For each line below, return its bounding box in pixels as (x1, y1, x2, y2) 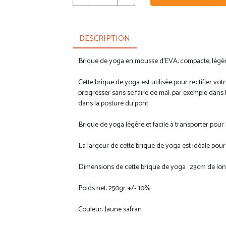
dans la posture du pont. (78, 97, 150, 109)
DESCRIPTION (79, 31, 130, 45)
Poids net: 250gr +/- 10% (78, 182, 151, 194)
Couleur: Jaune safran (78, 203, 142, 215)
